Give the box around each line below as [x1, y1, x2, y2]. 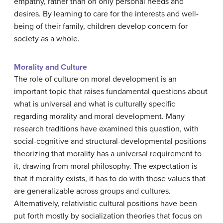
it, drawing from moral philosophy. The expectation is [14, 161, 197, 171]
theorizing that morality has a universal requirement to [14, 149, 202, 159]
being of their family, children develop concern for [14, 21, 188, 31]
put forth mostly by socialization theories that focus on [14, 211, 202, 221]
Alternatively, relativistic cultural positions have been [14, 199, 197, 209]
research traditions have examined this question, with [14, 124, 199, 134]
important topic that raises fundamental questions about [14, 87, 208, 97]
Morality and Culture [14, 62, 87, 72]
